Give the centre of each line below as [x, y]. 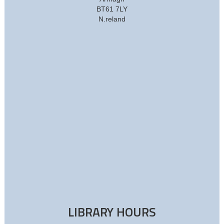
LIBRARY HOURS [112, 212]
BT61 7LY [112, 9]
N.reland [112, 19]
